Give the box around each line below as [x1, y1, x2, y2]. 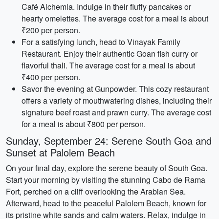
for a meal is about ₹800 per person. [22, 118, 146, 130]
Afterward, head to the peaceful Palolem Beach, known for [6, 197, 206, 209]
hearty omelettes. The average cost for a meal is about [22, 13, 208, 24]
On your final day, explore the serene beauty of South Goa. [6, 162, 207, 174]
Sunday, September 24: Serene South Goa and [6, 133, 212, 148]
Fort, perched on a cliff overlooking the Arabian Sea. [6, 186, 186, 197]
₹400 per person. [22, 71, 80, 83]
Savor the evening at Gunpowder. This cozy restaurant [22, 83, 209, 94]
